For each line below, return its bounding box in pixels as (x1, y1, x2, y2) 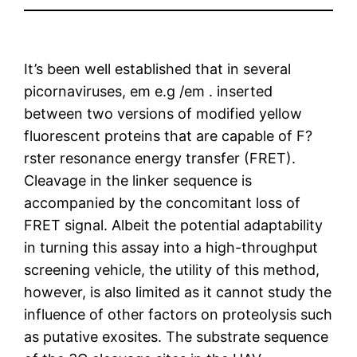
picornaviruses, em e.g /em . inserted (24, 82, 273, 100)
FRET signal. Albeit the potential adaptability (24, 216, 324, 233)
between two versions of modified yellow (24, 104, 303, 122)
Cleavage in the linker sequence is (24, 171, 253, 189)
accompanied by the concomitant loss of (24, 194, 301, 211)
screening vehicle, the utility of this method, (24, 261, 320, 278)
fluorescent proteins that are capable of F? (24, 127, 313, 144)
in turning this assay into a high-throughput (24, 238, 319, 256)
